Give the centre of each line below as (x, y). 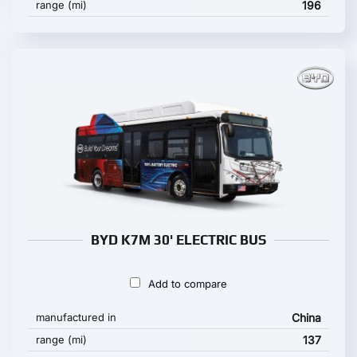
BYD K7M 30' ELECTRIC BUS (178, 240)
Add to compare (188, 284)
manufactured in (76, 317)
